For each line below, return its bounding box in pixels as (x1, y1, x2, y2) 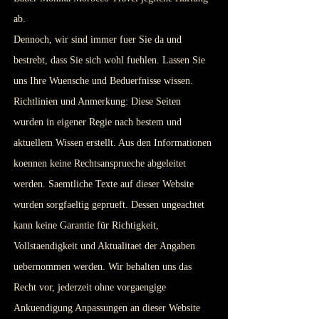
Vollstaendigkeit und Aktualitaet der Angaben (14, 241, 195, 251)
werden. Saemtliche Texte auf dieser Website (14, 179, 194, 189)
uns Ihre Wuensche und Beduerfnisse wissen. (14, 75, 193, 86)
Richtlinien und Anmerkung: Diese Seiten (14, 96, 181, 107)
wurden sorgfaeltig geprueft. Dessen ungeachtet (14, 199, 204, 210)
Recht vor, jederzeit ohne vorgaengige (14, 282, 166, 293)
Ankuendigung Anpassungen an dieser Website (14, 303, 200, 313)
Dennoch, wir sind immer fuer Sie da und (14, 34, 182, 45)
